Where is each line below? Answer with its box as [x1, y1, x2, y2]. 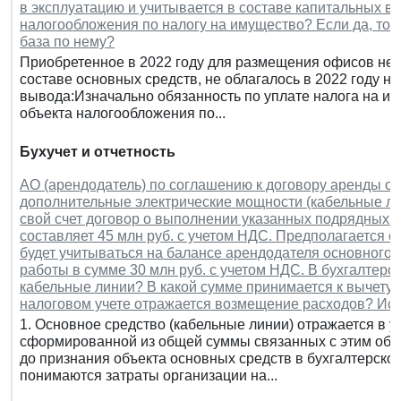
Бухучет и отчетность [20, 143, 175, 159]
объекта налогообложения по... [20, 105, 226, 121]
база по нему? [20, 33, 115, 49]
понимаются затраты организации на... [20, 367, 277, 383]
